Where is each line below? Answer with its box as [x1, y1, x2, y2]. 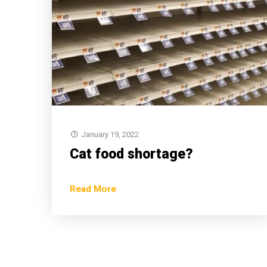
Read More [70, 183, 116, 194]
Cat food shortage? [70, 145, 193, 162]
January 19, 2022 [82, 129, 139, 139]
